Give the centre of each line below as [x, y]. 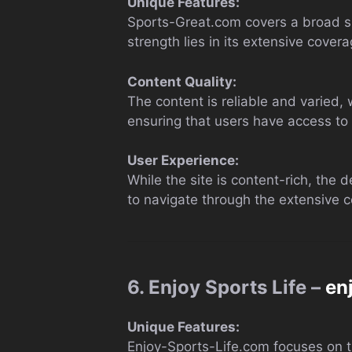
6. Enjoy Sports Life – [226, 287]
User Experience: [183, 160]
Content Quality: [182, 81]
